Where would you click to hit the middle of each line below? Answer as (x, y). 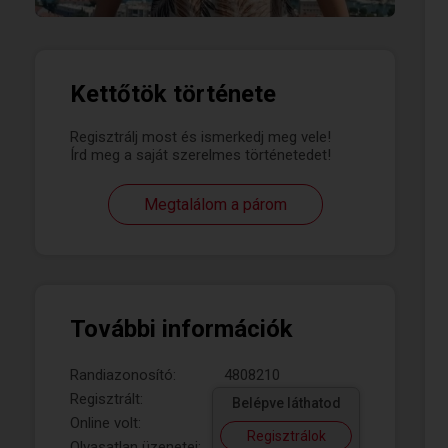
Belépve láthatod (286, 403)
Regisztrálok (286, 436)
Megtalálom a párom (215, 204)
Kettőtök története (173, 94)
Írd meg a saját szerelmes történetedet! (200, 155)
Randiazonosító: (123, 375)
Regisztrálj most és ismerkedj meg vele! (200, 137)
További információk (181, 329)
